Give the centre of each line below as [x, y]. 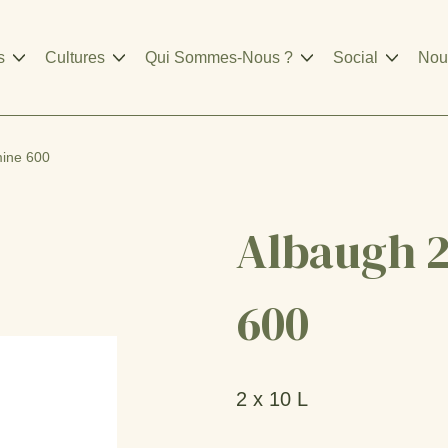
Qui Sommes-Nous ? [219, 57]
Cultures [75, 57]
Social [355, 57]
